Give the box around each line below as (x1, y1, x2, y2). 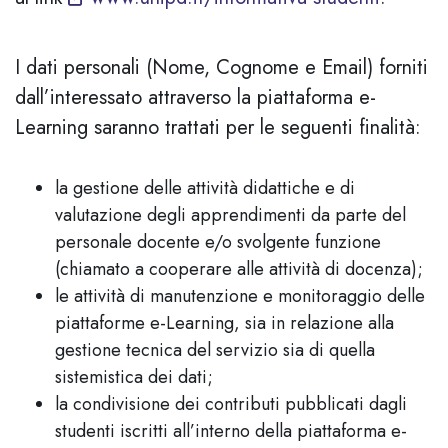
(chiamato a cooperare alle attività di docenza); (55, 256, 423, 282)
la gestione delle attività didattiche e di (55, 175, 355, 201)
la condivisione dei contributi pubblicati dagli (55, 391, 407, 417)
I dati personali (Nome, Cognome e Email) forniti (15, 53, 428, 82)
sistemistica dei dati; (55, 364, 213, 390)
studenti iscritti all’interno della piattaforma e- (55, 418, 407, 444)
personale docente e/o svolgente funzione (55, 229, 381, 255)
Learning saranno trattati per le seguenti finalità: (15, 113, 421, 142)
